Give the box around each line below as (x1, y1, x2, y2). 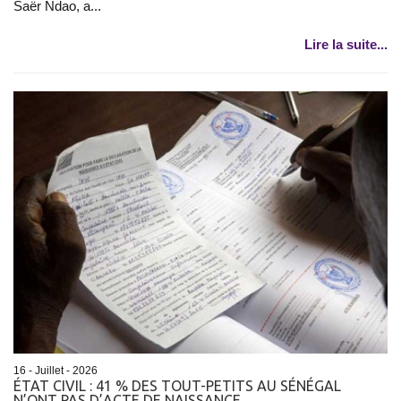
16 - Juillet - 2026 (13, 363, 98, 377)
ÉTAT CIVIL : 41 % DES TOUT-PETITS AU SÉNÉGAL (13, 377, 341, 394)
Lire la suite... (304, 37, 388, 53)
